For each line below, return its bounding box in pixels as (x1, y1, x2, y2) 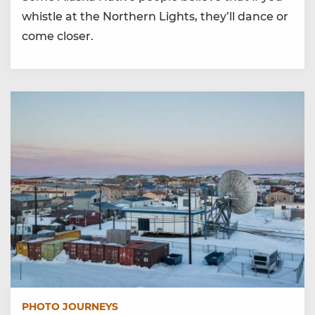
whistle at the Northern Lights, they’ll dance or (22, 10, 288, 24)
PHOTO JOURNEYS (22, 300, 118, 313)
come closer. (22, 30, 94, 44)
